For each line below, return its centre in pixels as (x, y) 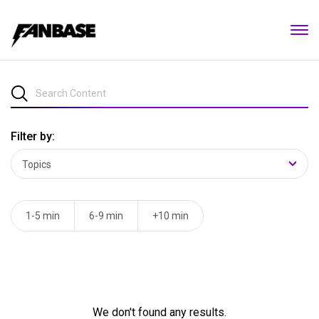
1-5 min (43, 216)
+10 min (171, 216)
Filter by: (33, 136)
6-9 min (106, 216)
